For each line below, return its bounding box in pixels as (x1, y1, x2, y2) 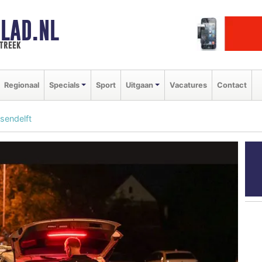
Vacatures (169, 80, 207, 89)
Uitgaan (125, 80, 153, 89)
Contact (216, 80, 247, 89)
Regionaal (4, 80, 39, 89)
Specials (49, 80, 80, 89)
